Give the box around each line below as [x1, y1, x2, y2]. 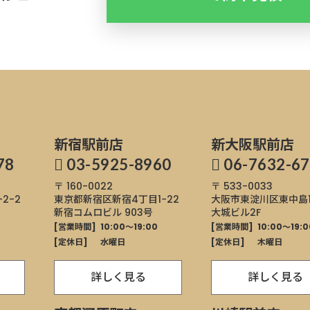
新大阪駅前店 [211, 135, 294, 154]
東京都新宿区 [54, 192, 112, 206]
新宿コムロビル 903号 [54, 206, 153, 219]
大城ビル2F [211, 206, 261, 219]
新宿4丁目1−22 [112, 192, 179, 206]
